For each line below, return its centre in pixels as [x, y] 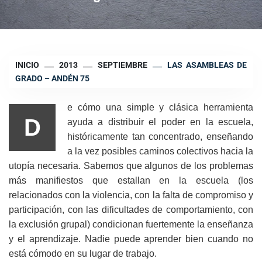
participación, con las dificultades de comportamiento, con [131, 209]
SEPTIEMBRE [123, 65]
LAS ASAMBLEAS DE [207, 65]
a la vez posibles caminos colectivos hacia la [160, 151]
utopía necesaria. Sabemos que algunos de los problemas [131, 166]
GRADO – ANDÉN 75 [52, 78]
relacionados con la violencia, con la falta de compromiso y [131, 195]
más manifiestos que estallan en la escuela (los [131, 180]
